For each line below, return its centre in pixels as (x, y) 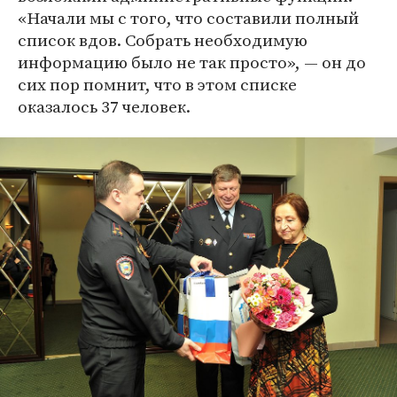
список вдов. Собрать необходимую (163, 39)
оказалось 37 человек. (104, 106)
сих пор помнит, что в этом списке (157, 84)
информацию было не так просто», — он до (192, 62)
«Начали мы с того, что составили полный (188, 17)
